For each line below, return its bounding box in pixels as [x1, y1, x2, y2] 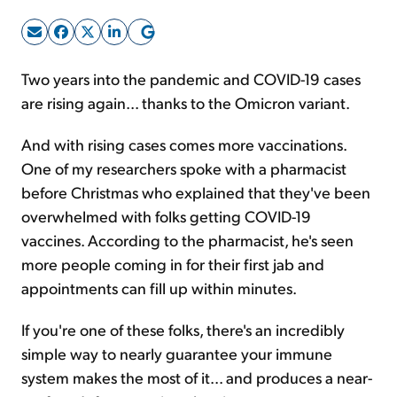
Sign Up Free [140, 38, 257, 65]
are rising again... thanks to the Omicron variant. [21, 92, 350, 113]
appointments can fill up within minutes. [21, 277, 297, 298]
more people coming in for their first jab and [21, 253, 324, 274]
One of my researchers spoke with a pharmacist [21, 158, 346, 178]
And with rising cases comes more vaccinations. [21, 134, 346, 154]
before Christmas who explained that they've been [21, 182, 370, 202]
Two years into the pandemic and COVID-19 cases [21, 68, 361, 89]
